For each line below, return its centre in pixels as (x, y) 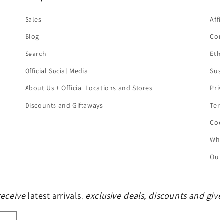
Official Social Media (56, 71)
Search (36, 54)
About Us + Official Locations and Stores (89, 88)
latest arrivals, (57, 196)
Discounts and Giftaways (64, 105)
